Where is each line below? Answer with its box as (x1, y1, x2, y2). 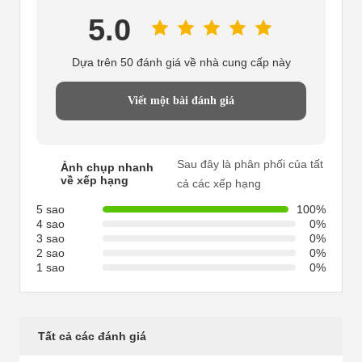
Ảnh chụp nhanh (61, 161, 154, 174)
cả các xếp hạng (176, 177, 261, 190)
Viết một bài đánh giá (128, 95, 234, 107)
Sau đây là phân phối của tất (176, 158, 323, 170)
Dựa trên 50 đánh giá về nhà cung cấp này (71, 56, 291, 69)
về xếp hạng (61, 174, 128, 187)
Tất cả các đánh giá (38, 330, 146, 343)
